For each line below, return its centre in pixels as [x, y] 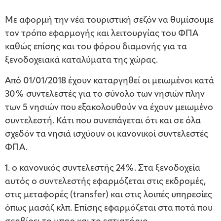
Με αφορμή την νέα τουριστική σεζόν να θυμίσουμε [109, 21]
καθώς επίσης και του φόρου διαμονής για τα [96, 47]
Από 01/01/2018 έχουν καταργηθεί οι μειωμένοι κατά [110, 81]
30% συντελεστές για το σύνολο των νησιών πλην [105, 95]
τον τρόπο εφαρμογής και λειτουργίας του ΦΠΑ [102, 34]
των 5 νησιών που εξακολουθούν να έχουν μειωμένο [109, 108]
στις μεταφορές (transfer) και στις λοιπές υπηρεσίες [109, 195]
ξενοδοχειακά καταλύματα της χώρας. [81, 61]
